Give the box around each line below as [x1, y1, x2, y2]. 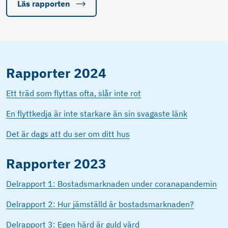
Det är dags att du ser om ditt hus [6, 129, 130, 139]
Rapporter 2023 [6, 155, 106, 173]
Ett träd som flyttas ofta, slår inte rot [6, 88, 141, 99]
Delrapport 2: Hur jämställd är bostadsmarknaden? [6, 199, 194, 210]
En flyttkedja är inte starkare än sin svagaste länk [6, 108, 187, 119]
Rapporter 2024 [6, 65, 106, 82]
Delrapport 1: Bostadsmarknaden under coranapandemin [6, 179, 217, 189]
